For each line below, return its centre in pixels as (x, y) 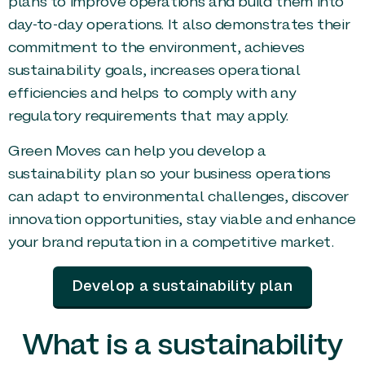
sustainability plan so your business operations (170, 174)
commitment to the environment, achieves (156, 49)
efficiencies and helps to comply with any (152, 95)
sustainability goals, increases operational (154, 72)
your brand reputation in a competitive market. (171, 243)
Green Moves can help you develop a (137, 152)
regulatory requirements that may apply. (148, 117)
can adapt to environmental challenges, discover (179, 197)
